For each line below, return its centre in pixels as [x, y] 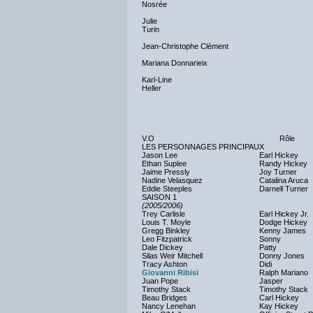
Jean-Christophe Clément [185, 46]
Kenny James [283, 231]
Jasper [271, 281]
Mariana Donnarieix [175, 63]
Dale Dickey [162, 247]
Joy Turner [278, 172]
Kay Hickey [279, 306]
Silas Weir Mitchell [172, 256]
